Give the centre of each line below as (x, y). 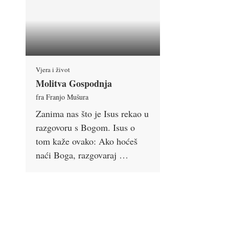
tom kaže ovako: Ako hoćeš (87, 141)
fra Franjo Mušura (62, 97)
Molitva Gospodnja (74, 84)
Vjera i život (53, 70)
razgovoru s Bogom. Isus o (85, 128)
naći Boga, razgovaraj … (82, 155)
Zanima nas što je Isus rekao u (92, 114)
